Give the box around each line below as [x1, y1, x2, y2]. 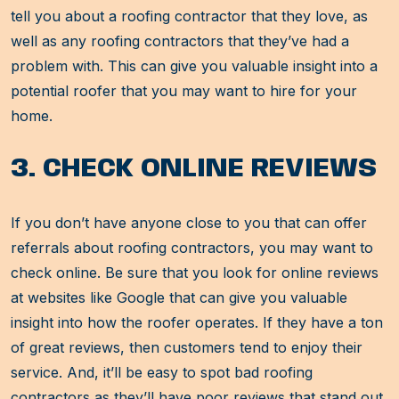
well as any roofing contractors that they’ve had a [11, 32, 349, 51]
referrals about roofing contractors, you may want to [11, 239, 373, 257]
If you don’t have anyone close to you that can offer [11, 214, 367, 232]
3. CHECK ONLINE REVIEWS [11, 155, 377, 183]
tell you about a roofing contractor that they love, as [11, 7, 368, 26]
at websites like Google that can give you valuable [11, 289, 347, 307]
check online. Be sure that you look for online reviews [11, 264, 379, 282]
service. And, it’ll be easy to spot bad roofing [11, 363, 313, 382]
